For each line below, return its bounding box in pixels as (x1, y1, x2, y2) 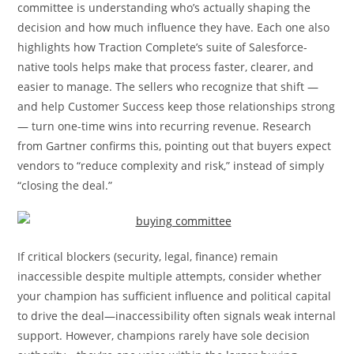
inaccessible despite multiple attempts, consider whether (17, 269, 322, 284)
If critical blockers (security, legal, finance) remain (17, 249, 279, 264)
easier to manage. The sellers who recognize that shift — (17, 79, 319, 94)
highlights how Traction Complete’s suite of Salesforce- (17, 40, 308, 55)
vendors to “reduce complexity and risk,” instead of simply (17, 158, 325, 173)
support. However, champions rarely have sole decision (17, 328, 311, 343)
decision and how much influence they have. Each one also (17, 20, 330, 35)
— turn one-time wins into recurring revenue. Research (17, 119, 312, 134)
